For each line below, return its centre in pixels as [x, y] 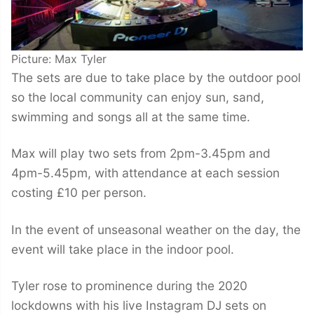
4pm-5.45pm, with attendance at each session [145, 173]
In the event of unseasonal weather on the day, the [156, 229]
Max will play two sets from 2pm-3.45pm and [141, 153]
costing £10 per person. [79, 193]
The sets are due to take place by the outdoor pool [156, 77]
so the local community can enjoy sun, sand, [138, 97]
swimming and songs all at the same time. [131, 116]
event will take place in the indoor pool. [123, 249]
